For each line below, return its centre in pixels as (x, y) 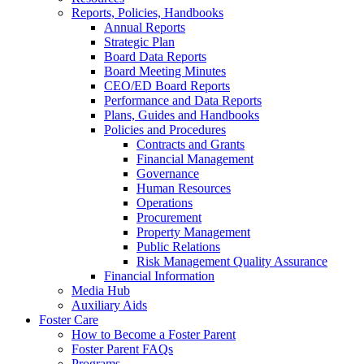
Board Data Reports (155, 56)
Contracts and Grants (191, 144)
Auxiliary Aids (109, 305)
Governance (168, 173)
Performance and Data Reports (183, 100)
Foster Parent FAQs (122, 349)
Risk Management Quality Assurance (232, 261)
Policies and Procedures (165, 130)
